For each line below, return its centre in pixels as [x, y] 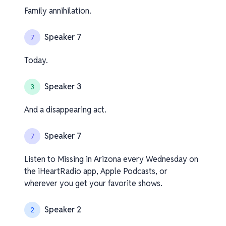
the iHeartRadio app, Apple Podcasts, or [96, 171]
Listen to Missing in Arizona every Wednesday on [111, 159]
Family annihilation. [58, 11]
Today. [36, 60]
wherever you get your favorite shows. [93, 183]
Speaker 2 [63, 210]
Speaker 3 [63, 87]
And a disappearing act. [65, 110]
